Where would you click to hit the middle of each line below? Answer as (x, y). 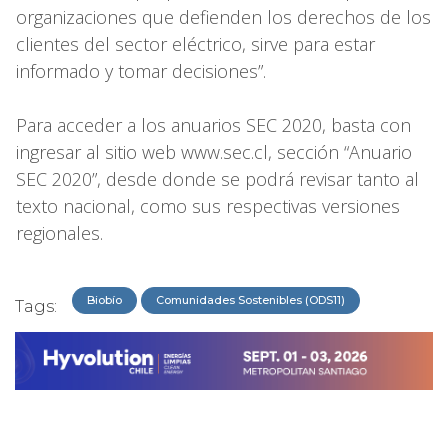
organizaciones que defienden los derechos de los (223, 16)
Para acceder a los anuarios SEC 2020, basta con (213, 124)
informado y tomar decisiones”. (141, 70)
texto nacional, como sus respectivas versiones (208, 205)
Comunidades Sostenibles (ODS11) (250, 299)
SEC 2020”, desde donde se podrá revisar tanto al (217, 178)
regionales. (59, 232)
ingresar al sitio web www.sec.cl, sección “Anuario (214, 151)
